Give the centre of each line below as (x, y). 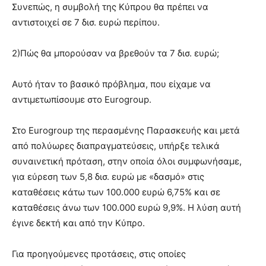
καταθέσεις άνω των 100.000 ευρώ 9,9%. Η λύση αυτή (126, 208)
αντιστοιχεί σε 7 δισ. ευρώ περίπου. (86, 22)
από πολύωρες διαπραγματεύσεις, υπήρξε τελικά (116, 146)
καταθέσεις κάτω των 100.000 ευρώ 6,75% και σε (116, 192)
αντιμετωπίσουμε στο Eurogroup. (82, 99)
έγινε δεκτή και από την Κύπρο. (78, 223)
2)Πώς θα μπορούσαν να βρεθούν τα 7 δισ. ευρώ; (115, 53)
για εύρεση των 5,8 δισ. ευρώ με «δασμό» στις (108, 177)
